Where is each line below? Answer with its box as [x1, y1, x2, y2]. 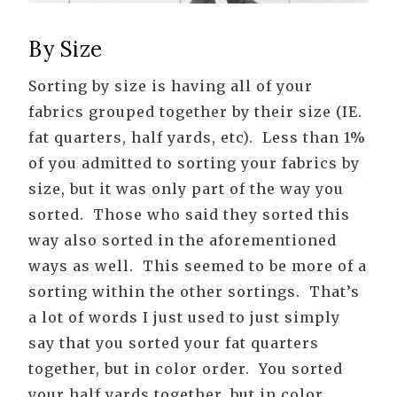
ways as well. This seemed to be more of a [28, 257, 367, 276]
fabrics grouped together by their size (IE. [28, 103, 362, 121]
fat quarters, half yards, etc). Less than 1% [28, 128, 366, 147]
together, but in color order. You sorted [28, 360, 343, 378]
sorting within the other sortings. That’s [28, 283, 360, 301]
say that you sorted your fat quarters [28, 334, 319, 353]
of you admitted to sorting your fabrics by [28, 154, 360, 173]
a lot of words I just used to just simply [28, 308, 340, 327]
